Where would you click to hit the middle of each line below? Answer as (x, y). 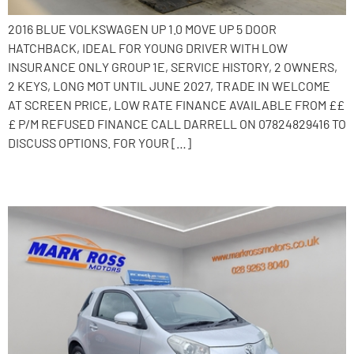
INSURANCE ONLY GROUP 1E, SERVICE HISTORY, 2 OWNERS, (173, 66)
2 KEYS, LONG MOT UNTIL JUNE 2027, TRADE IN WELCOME (169, 85)
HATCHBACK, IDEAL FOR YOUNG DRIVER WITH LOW (148, 47)
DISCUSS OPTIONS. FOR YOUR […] (100, 142)
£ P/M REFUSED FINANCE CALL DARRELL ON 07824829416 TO (177, 123)
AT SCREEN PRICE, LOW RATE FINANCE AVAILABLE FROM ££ (176, 104)
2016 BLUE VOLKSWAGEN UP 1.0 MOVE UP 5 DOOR (142, 28)
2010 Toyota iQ (85, 179)
